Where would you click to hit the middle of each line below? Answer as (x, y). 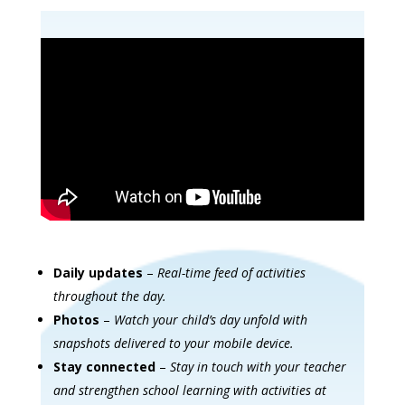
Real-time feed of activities (231, 272)
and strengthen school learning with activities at (189, 390)
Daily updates (98, 272)
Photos (76, 319)
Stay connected (104, 366)
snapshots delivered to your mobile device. (173, 343)
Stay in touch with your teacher (258, 366)
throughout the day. (109, 296)
